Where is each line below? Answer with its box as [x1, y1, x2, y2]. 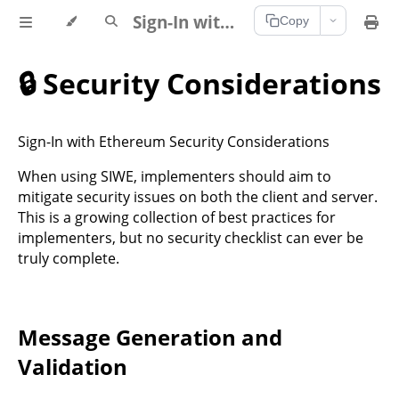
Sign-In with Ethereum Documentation [219, 10, 234, 34]
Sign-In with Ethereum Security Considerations [18, 131, 330, 151]
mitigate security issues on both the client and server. [18, 186, 378, 207]
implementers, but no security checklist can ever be [18, 227, 363, 248]
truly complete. [18, 248, 119, 268]
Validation [18, 351, 127, 381]
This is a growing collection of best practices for [18, 207, 336, 227]
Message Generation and [18, 322, 282, 352]
